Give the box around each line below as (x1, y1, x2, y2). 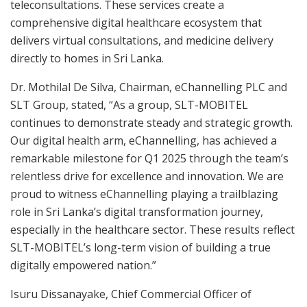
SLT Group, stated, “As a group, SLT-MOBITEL (10, 97, 248, 112)
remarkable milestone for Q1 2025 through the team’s (10, 150, 288, 166)
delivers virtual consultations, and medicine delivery (10, 32, 273, 48)
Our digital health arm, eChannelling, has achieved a (10, 132, 277, 148)
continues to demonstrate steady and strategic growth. (10, 114, 293, 130)
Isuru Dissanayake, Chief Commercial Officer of (10, 286, 251, 302)
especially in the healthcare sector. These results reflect (10, 221, 295, 237)
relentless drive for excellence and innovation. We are (10, 168, 284, 184)
